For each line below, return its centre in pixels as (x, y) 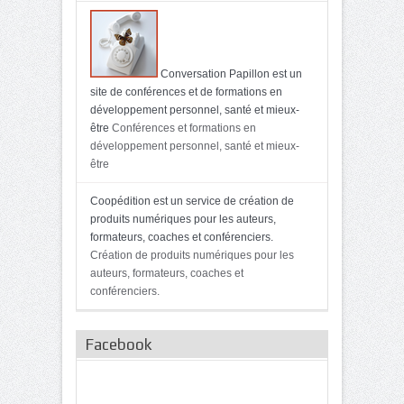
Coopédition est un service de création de (192, 201)
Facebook (119, 344)
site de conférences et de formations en (186, 92)
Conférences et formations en (183, 128)
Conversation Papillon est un (230, 73)
